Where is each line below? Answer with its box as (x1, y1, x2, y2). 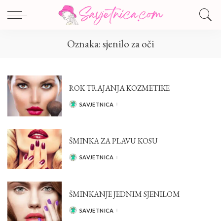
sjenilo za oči (103, 37, 154, 50)
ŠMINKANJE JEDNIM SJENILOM (69, 188, 180, 199)
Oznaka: (67, 37, 103, 50)
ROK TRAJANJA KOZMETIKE (69, 82, 170, 93)
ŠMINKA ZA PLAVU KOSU (69, 136, 158, 147)
